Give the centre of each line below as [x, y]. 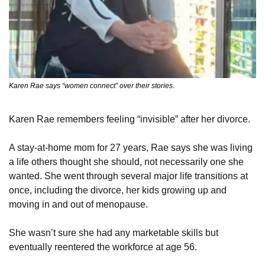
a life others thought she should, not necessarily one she [126, 161]
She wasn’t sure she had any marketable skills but [114, 232]
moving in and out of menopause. [78, 204]
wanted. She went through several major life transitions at [128, 176]
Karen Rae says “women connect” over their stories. [92, 85]
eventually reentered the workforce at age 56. [103, 247]
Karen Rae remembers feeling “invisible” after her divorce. [130, 119]
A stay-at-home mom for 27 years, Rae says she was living [131, 147]
